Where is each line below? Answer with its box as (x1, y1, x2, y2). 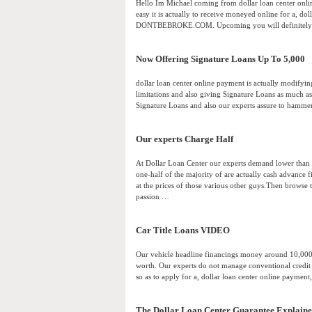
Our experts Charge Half (136, 134, 233, 145)
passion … (136, 192, 169, 201)
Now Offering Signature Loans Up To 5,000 (136, 54, 305, 65)
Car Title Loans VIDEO (136, 226, 230, 236)
